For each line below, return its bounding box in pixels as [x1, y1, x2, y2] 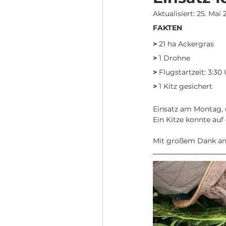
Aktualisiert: [153, 9, 197, 18]
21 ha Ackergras [157, 39, 214, 48]
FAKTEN [153, 23, 182, 32]
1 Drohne [157, 53, 190, 63]
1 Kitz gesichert [157, 82, 212, 91]
